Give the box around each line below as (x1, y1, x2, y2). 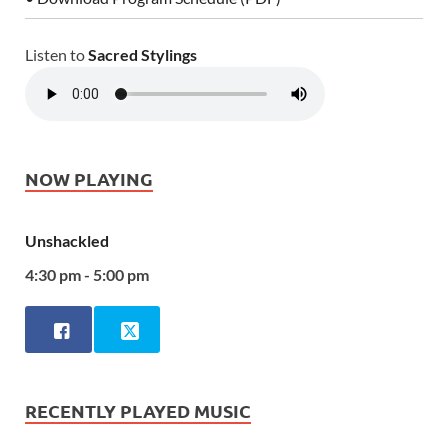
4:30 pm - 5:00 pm (25, 264, 149, 284)
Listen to (25, 45, 88, 65)
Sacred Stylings (88, 45, 197, 65)
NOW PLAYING (25, 167, 153, 191)
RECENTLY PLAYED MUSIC (25, 398, 251, 422)
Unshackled (25, 230, 109, 250)
